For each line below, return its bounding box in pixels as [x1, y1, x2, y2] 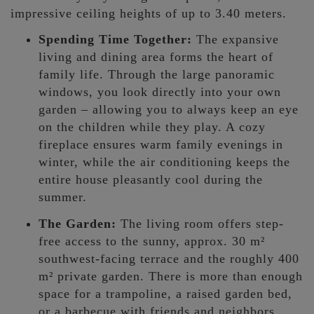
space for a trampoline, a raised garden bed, [39, 286, 292, 301]
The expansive [192, 32, 279, 47]
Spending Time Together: [39, 32, 192, 47]
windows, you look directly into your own [39, 85, 281, 100]
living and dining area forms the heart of [39, 50, 273, 64]
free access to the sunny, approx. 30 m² [39, 233, 265, 248]
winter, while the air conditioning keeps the [39, 155, 290, 170]
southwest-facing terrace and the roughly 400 [39, 251, 299, 266]
